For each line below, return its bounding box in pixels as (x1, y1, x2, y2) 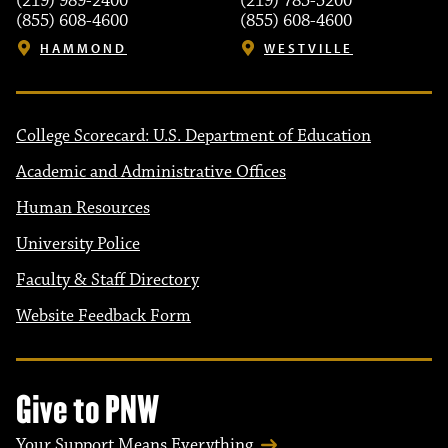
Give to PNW (16, 386, 160, 433)
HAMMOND (40, 39, 127, 56)
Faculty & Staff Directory (16, 269, 199, 291)
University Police (16, 233, 140, 255)
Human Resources (16, 197, 150, 219)
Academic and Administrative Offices (16, 161, 286, 183)
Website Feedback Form (16, 305, 191, 327)
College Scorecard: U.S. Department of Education (16, 125, 371, 147)
